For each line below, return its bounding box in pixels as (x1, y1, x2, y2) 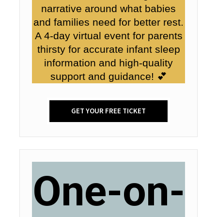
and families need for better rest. (33, 16, 184, 28)
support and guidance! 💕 (50, 71, 167, 82)
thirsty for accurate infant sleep (37, 44, 180, 55)
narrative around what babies (41, 3, 176, 14)
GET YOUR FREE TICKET (71, 106, 146, 116)
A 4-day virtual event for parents (34, 30, 183, 41)
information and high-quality (44, 57, 173, 68)
